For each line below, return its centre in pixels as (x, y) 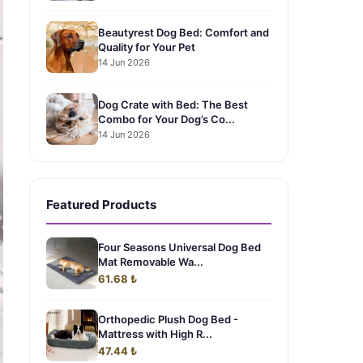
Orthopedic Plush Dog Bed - (168, 319)
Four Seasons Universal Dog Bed (179, 247)
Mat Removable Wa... (151, 262)
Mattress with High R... (155, 334)
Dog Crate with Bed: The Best (173, 104)
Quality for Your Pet (147, 47)
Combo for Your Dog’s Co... (167, 119)
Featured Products (101, 205)
